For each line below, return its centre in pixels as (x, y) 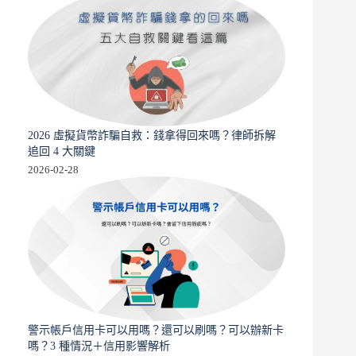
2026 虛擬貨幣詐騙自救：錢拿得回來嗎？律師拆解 (152, 135)
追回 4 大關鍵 (62, 151)
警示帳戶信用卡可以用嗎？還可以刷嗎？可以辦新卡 (156, 330)
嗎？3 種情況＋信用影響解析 (99, 346)
